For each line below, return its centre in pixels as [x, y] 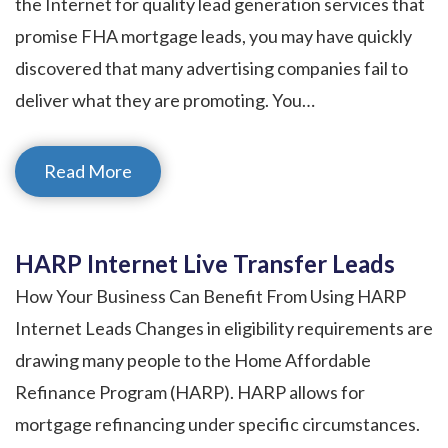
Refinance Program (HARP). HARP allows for [190, 391]
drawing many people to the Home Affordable [193, 359]
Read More [88, 170]
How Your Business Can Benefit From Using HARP [210, 295]
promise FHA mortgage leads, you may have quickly [213, 35]
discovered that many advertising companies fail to [211, 67]
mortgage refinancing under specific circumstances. [217, 423]
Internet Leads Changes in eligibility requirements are [224, 327]
